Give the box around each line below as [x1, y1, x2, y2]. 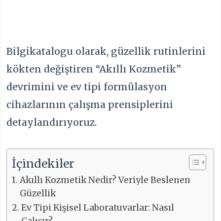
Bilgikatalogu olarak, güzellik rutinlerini [6, 45, 206, 58]
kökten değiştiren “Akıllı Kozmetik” [6, 63, 182, 75]
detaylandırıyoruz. [6, 116, 97, 129]
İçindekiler [12, 156, 75, 171]
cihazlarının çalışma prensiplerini [6, 99, 174, 111]
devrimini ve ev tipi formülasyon [6, 81, 168, 93]
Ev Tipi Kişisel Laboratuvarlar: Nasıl [21, 202, 174, 213]
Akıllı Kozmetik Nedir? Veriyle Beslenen [19, 174, 190, 185]
